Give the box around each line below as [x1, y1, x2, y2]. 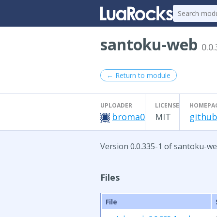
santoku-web [100, 34, 201, 55]
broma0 [112, 111, 145, 123]
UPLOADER [100, 101, 132, 109]
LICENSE [155, 101, 179, 109]
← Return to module [107, 71, 170, 80]
